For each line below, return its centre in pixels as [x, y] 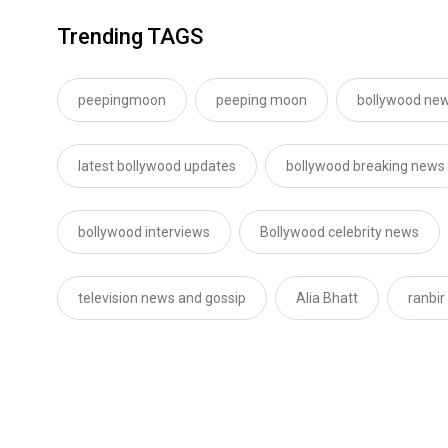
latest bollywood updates [157, 166]
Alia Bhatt [327, 298]
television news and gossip [162, 298]
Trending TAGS [130, 37]
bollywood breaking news [365, 166]
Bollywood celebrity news [339, 232]
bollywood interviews [144, 232]
